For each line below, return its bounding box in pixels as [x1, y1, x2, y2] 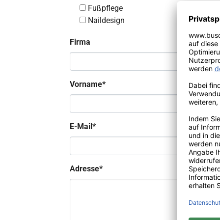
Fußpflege [88, 3, 123, 13]
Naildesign [88, 16, 125, 25]
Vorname [70, 80, 102, 89]
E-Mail [70, 122, 92, 131]
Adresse [70, 164, 99, 173]
